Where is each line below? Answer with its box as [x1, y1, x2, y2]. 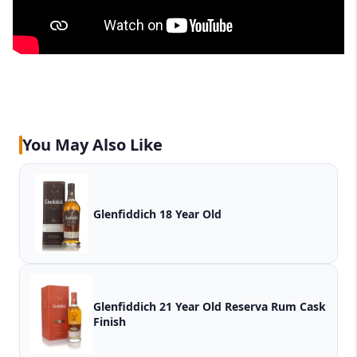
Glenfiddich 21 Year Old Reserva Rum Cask [93, 299, 326, 315]
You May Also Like [22, 134, 163, 156]
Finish [93, 314, 126, 330]
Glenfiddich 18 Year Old [93, 206, 222, 222]
